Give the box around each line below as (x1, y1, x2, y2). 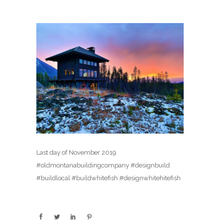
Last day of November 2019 (36, 149, 116, 157)
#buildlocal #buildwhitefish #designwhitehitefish (36, 174, 181, 182)
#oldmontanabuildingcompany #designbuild (36, 162, 170, 169)
